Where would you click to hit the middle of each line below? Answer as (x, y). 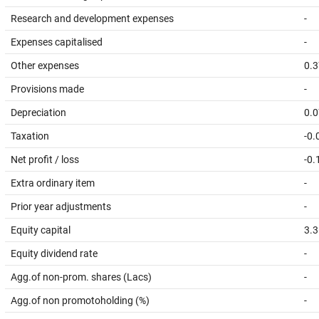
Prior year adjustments (61, 206)
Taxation (30, 136)
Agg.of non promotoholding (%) (80, 300)
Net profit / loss (45, 159)
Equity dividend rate (54, 253)
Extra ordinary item (53, 183)
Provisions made (47, 89)
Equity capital (41, 230)
